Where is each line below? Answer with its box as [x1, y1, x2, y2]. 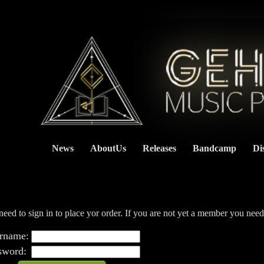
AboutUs [90, 143, 126, 153]
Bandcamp [193, 143, 236, 153]
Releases [143, 143, 176, 153]
